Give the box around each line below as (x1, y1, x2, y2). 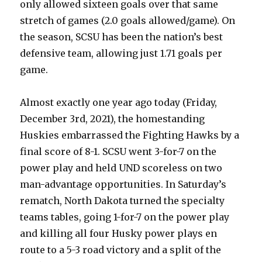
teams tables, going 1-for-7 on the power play (20, 211, 230, 223)
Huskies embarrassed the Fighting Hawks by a (20, 129, 240, 141)
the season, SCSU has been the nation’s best (20, 31, 223, 43)
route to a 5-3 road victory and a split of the (20, 244, 222, 256)
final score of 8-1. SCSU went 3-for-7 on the (20, 146, 217, 157)
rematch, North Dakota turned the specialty (20, 195, 225, 206)
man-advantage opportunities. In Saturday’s (20, 178, 227, 190)
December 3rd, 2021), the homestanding (20, 113, 205, 125)
